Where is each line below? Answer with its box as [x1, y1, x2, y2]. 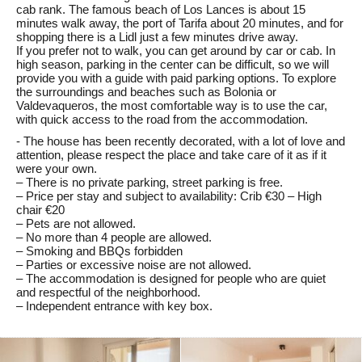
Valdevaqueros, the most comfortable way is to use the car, [16, 99, 327, 112]
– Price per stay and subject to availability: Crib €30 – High [16, 189, 322, 203]
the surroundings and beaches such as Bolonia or [16, 85, 276, 99]
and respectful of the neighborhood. [16, 285, 200, 299]
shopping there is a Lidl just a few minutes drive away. [16, 30, 298, 44]
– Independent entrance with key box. [16, 299, 213, 313]
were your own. [16, 162, 97, 175]
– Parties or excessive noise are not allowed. [16, 258, 251, 271]
